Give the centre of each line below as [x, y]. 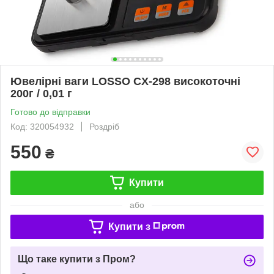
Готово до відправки [50, 112]
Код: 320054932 [42, 126]
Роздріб [104, 126]
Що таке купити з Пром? [77, 259]
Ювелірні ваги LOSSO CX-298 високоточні [125, 81]
